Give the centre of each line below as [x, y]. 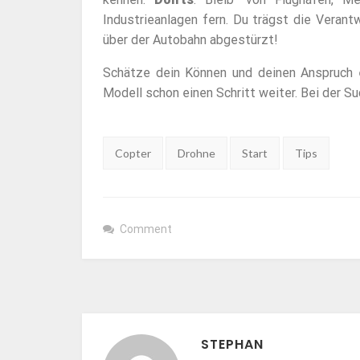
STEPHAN [232, 345]
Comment [146, 229]
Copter [133, 153]
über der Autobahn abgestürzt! [190, 40]
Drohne [197, 153]
